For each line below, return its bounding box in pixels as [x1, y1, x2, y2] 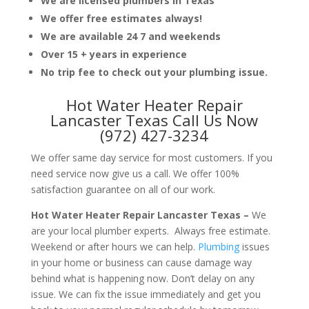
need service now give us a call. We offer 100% [30, 166, 239, 180]
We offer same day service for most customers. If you [30, 150, 272, 164]
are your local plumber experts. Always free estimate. [30, 223, 270, 237]
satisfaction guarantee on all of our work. [30, 182, 215, 196]
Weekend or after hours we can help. [30, 239, 198, 253]
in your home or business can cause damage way [30, 255, 252, 269]
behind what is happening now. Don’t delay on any [30, 271, 255, 285]
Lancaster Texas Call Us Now [50, 109, 259, 130]
